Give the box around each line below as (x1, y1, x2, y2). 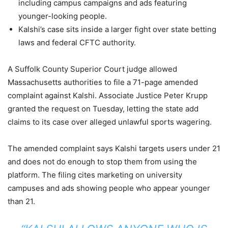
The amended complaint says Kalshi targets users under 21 (8, 143, 220, 153)
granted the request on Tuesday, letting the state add (8, 103, 198, 113)
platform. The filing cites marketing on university (8, 169, 182, 180)
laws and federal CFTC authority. (18, 37, 136, 47)
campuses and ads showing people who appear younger (8, 183, 210, 193)
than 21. (8, 196, 37, 206)
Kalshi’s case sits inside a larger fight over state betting (18, 24, 216, 34)
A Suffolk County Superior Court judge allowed (8, 64, 177, 74)
